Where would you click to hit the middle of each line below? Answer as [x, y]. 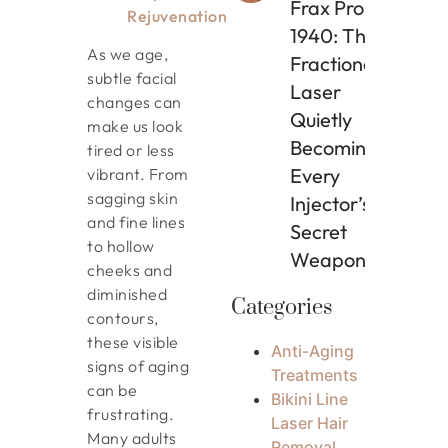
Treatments [315, 374]
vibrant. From [138, 174]
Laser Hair [310, 422]
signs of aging [138, 366]
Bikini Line [310, 398]
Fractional [335, 64]
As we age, [128, 54]
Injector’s [331, 204]
